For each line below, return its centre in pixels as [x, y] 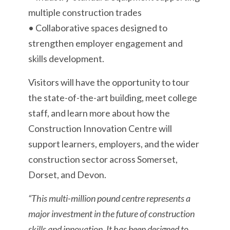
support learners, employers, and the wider [114, 144]
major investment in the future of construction [111, 214]
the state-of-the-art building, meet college [113, 98]
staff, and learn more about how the [99, 113]
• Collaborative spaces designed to [98, 28]
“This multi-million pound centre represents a [109, 198]
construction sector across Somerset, [103, 159]
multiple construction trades [85, 12]
